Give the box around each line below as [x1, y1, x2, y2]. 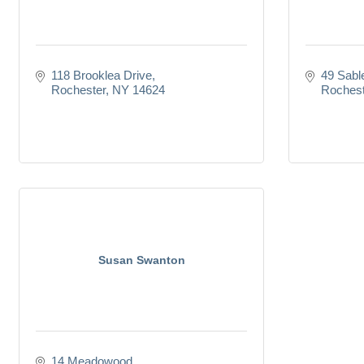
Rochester [50, 83, 106, 97]
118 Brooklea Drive [50, 68, 152, 83]
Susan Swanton [97, 253, 185, 267]
